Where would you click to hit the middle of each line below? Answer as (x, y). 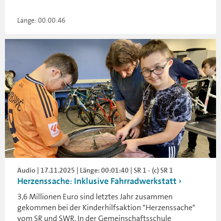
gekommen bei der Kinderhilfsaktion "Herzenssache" (106, 207)
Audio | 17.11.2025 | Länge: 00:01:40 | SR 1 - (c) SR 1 (95, 170)
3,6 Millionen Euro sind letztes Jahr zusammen (95, 196)
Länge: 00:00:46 (41, 20)
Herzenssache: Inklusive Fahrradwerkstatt (97, 181)
